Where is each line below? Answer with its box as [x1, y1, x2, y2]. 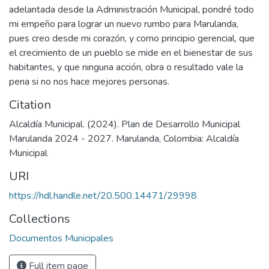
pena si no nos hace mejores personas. [9, 74, 169, 88]
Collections [9, 210, 70, 227]
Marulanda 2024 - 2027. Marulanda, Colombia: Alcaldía [9, 131, 239, 145]
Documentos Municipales [9, 231, 113, 245]
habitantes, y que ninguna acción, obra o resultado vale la [9, 60, 243, 74]
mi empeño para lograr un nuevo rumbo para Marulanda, [9, 17, 238, 31]
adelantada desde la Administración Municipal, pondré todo [9, 2, 254, 16]
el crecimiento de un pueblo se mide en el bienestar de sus [9, 46, 253, 59]
